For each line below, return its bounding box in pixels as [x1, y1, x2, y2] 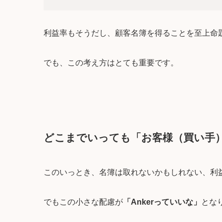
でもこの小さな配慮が [44, 197, 123, 206]
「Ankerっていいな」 [123, 197, 201, 206]
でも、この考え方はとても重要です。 [44, 58, 178, 67]
